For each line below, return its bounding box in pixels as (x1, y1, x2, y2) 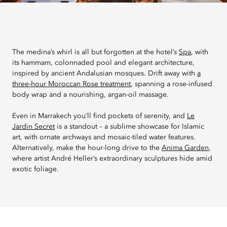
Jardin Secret (12, 123, 55, 130)
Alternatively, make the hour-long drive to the (12, 144, 162, 152)
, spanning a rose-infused (131, 81, 212, 88)
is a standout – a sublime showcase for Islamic (55, 123, 204, 130)
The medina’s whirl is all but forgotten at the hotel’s (12, 49, 179, 56)
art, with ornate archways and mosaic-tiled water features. (12, 134, 196, 141)
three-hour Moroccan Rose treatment (12, 81, 131, 88)
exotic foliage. (12, 166, 59, 173)
